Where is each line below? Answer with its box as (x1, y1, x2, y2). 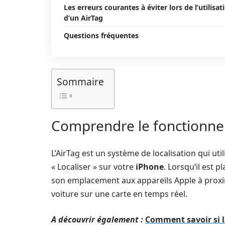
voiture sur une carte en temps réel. (51, 188, 187, 199)
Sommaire (57, 75, 104, 89)
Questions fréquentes (64, 31, 139, 40)
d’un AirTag (64, 13, 103, 23)
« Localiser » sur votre (51, 161, 136, 172)
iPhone (136, 161, 164, 172)
